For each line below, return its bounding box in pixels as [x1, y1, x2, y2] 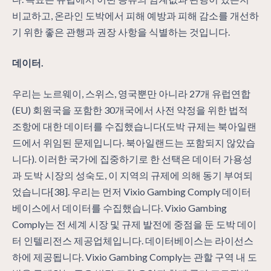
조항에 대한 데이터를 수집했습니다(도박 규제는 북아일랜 [12, 120, 256, 132]
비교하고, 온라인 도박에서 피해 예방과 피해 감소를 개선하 [12, 9, 259, 21]
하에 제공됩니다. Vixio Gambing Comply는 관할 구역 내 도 [12, 250, 257, 263]
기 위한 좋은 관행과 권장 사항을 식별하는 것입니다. [12, 25, 230, 38]
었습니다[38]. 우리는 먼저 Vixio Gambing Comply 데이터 [12, 185, 251, 197]
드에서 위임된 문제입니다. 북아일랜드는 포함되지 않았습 [12, 136, 255, 148]
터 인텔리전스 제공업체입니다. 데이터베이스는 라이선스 [12, 234, 253, 246]
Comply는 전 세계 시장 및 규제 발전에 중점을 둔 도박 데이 [12, 218, 256, 230]
